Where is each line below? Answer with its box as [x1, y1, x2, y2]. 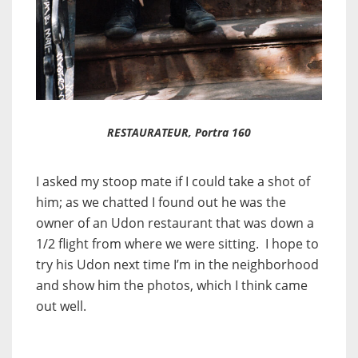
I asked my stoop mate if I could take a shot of [36, 172, 310, 190]
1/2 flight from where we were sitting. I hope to [36, 234, 319, 253]
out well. [36, 296, 86, 315]
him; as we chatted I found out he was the [36, 193, 286, 211]
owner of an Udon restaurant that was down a [36, 213, 314, 232]
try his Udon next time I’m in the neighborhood [36, 255, 319, 273]
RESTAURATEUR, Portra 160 [107, 124, 251, 140]
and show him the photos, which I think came [36, 276, 308, 294]
